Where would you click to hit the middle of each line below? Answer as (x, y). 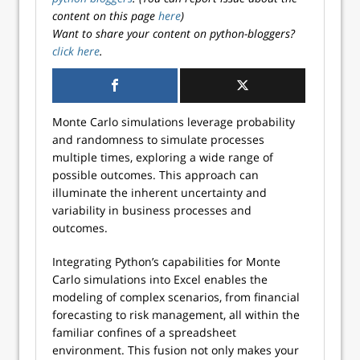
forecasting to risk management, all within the (176, 315)
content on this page (105, 16)
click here (76, 51)
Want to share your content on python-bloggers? (174, 33)
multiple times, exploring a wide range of (163, 157)
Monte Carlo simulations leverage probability (174, 122)
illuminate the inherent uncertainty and (160, 192)
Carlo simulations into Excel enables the (160, 279)
